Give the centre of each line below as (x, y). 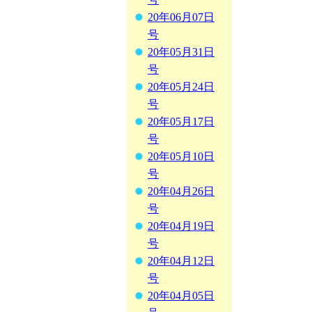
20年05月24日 (181, 87)
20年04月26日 (181, 192)
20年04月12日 (181, 261)
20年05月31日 (181, 52)
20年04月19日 (181, 226)
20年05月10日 (181, 157)
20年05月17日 (181, 122)
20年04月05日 (181, 296)
